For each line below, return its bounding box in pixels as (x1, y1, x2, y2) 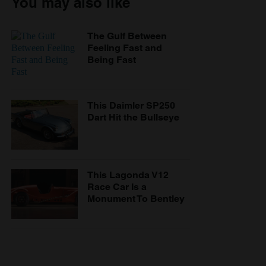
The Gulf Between (87, 30, 167, 42)
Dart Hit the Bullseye (87, 112, 179, 123)
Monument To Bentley (87, 193, 185, 205)
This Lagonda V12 (87, 169, 169, 181)
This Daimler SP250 (87, 100, 175, 112)
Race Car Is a (87, 181, 147, 193)
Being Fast (87, 54, 136, 66)
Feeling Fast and (87, 42, 162, 54)
